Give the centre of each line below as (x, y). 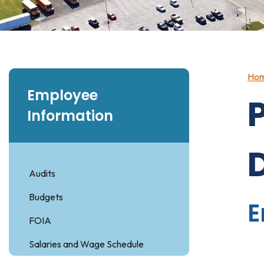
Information (70, 116)
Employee (62, 95)
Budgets (46, 197)
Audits (42, 173)
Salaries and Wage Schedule (86, 244)
